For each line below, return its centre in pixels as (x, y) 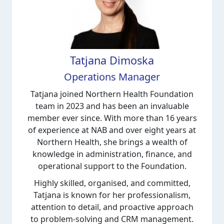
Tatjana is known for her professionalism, (112, 195)
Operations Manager (112, 76)
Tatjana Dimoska (112, 60)
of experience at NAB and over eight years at (112, 130)
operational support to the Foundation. (112, 166)
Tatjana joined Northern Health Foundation (112, 94)
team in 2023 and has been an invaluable (112, 106)
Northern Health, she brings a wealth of (112, 142)
